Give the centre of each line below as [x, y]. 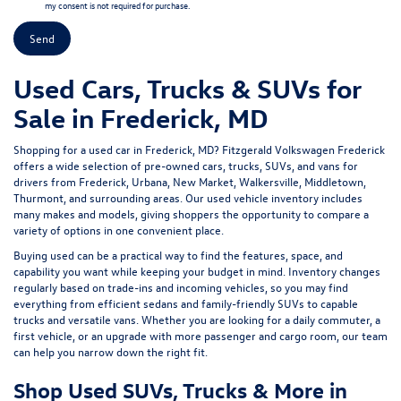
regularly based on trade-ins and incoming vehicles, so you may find [181, 287]
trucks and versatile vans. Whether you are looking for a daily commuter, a [197, 320]
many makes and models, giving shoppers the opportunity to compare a [191, 214]
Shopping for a [51, 149]
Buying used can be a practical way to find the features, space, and [178, 255]
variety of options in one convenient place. [119, 230]
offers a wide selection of [79, 166]
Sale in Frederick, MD [141, 118]
